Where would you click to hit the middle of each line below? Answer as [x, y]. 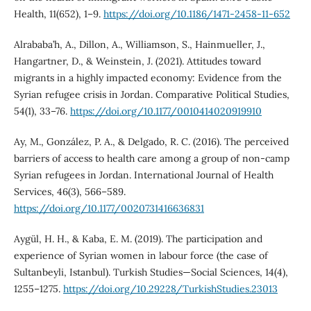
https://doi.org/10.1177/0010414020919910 [166, 111]
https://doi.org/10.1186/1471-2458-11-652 [196, 14]
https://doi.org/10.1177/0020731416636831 [109, 208]
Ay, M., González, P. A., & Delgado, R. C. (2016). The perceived [151, 141]
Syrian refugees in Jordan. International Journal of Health [143, 175]
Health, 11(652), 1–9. [58, 14]
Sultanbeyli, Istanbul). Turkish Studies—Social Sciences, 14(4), [151, 272]
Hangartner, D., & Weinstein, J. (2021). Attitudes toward [137, 61]
